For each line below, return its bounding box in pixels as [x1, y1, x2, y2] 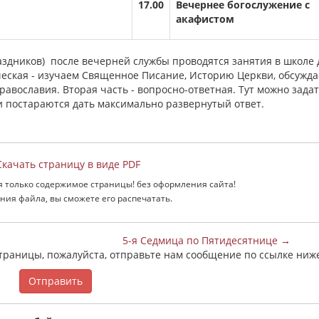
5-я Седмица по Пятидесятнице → [122, 234, 291, 247]
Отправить [28, 274, 83, 288]
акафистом [176, 12, 234, 26]
